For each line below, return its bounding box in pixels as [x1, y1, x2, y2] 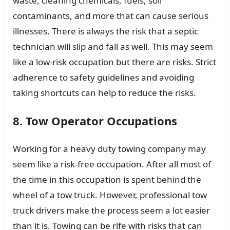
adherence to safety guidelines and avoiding [12, 71, 194, 83]
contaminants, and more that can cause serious [12, 9, 208, 22]
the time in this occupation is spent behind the [12, 173, 201, 185]
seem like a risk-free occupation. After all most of [12, 158, 211, 170]
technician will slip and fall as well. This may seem [12, 40, 213, 52]
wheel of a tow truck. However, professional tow [12, 188, 207, 201]
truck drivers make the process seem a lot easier [12, 204, 210, 216]
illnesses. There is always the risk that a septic [12, 25, 198, 37]
